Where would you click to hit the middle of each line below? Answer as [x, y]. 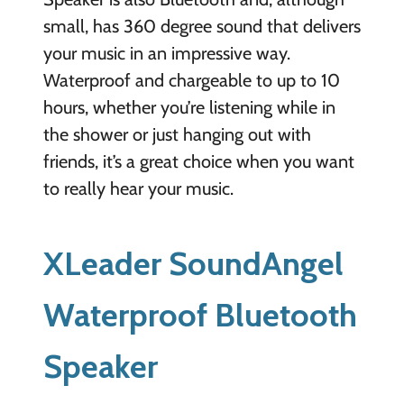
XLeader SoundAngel [193, 263]
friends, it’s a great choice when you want [198, 161]
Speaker [100, 366]
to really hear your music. [138, 188]
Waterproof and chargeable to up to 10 [191, 80]
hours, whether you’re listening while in [189, 107]
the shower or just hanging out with [177, 134]
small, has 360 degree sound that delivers [202, 26]
